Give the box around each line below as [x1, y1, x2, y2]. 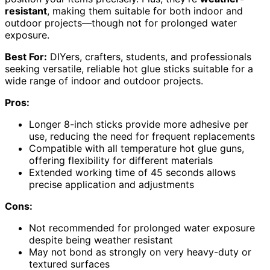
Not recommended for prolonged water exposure [29, 222, 255, 234]
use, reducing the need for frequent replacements [29, 130, 255, 143]
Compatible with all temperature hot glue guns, [29, 142, 244, 155]
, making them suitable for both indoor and [47, 5, 243, 17]
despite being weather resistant [29, 234, 173, 246]
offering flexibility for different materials [29, 154, 213, 167]
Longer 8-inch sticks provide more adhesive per [29, 118, 248, 131]
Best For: [5, 51, 47, 63]
